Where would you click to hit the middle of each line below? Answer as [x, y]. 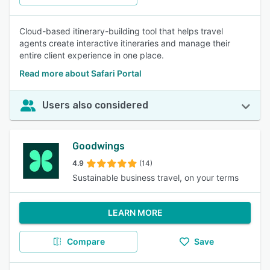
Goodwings [99, 146]
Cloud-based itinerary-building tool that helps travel [121, 31]
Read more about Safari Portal [80, 73]
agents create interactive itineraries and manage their [125, 43]
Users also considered [95, 105]
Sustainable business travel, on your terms [155, 177]
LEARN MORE [135, 212]
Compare [86, 241]
